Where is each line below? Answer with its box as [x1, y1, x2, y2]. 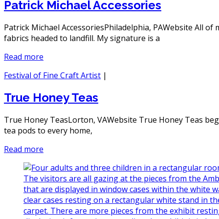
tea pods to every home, [4, 125, 92, 136]
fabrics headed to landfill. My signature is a [4, 32, 160, 44]
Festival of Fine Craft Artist [4, 69, 101, 81]
